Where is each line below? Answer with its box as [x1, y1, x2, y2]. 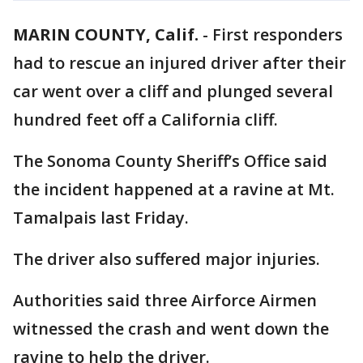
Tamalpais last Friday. [13, 207, 193, 228]
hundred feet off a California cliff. [13, 109, 282, 130]
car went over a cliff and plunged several [13, 80, 333, 102]
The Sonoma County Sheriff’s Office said [13, 150, 327, 172]
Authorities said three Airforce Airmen [13, 289, 317, 311]
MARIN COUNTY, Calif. [13, 23, 199, 45]
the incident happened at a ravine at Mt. [13, 178, 335, 200]
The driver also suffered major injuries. [13, 248, 324, 270]
